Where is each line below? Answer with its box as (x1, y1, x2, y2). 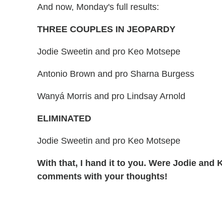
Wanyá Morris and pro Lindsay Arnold (37, 91, 185, 102)
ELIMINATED (37, 113, 91, 124)
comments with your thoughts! (37, 171, 167, 182)
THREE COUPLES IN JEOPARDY (37, 24, 175, 35)
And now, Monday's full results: (37, 2, 159, 12)
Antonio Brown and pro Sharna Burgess (37, 69, 194, 79)
